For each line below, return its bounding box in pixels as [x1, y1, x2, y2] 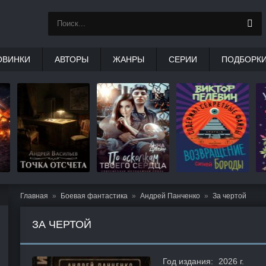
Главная [20, 192, 48, 200]
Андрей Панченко [140, 192, 200, 200]
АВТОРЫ [55, 55, 88, 64]
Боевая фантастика [61, 192, 128, 200]
